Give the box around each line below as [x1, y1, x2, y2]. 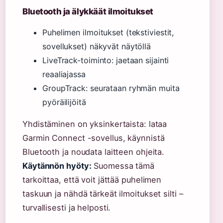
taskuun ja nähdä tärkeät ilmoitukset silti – [22, 188, 183, 199]
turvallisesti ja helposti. [22, 202, 111, 213]
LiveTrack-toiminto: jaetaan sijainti [42, 55, 169, 65]
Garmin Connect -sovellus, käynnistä [22, 132, 165, 143]
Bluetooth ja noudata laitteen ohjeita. [22, 146, 165, 157]
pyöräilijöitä [42, 97, 86, 107]
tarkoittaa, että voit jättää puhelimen [22, 174, 162, 185]
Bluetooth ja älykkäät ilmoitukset [22, 6, 154, 16]
